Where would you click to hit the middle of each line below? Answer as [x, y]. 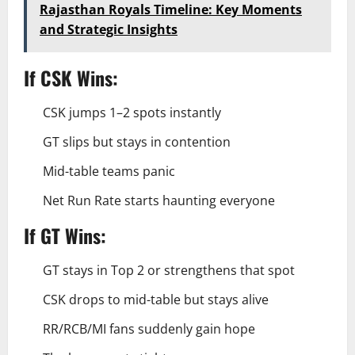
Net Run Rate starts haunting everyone [159, 200]
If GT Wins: [65, 235]
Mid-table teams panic [109, 171]
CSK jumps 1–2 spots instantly [132, 113]
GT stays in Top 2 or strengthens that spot [169, 270]
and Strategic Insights [109, 29]
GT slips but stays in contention [137, 142]
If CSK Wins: [71, 78]
